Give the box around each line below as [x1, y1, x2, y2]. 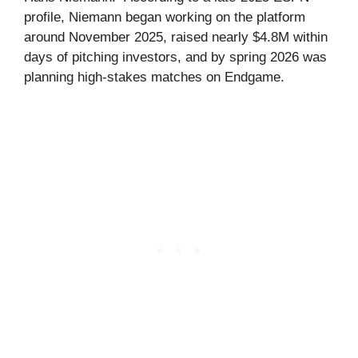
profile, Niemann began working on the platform [24, 9, 305, 25]
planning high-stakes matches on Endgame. [24, 69, 284, 85]
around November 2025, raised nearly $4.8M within [24, 29, 328, 45]
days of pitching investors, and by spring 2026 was [24, 49, 327, 65]
